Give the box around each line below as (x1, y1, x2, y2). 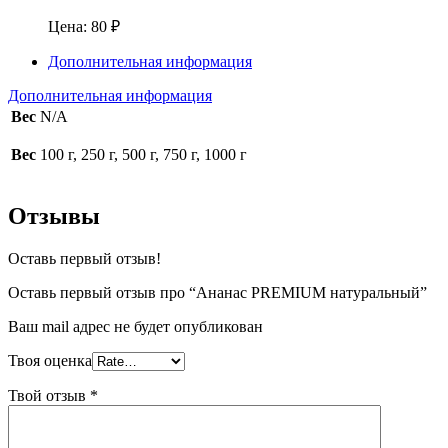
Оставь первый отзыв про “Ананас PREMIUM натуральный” (8, 284, 427, 302)
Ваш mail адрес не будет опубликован (8, 318, 263, 336)
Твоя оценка (8, 352, 92, 370)
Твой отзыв (8, 387, 90, 405)
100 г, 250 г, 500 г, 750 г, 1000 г (40, 146, 247, 164)
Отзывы (8, 203, 100, 230)
